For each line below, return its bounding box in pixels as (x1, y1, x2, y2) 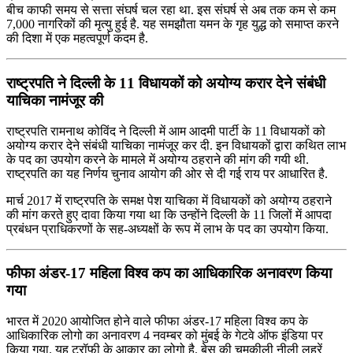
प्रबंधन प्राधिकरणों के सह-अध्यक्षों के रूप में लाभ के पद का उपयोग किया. (6, 221, 329, 236)
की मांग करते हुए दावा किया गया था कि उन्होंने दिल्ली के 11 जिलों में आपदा (6, 207, 332, 221)
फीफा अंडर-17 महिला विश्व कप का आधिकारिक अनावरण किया (6, 265, 332, 282)
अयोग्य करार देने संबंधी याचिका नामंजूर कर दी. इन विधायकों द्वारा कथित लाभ (6, 138, 346, 152)
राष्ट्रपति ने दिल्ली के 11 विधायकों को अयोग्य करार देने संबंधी (6, 74, 325, 91)
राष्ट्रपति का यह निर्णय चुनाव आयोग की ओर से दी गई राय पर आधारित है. (6, 166, 328, 180)
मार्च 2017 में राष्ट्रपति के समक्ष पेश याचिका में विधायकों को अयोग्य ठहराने (6, 193, 332, 207)
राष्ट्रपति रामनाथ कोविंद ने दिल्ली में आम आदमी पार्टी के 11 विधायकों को (6, 124, 325, 138)
